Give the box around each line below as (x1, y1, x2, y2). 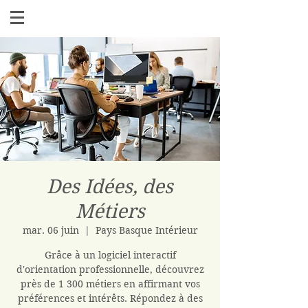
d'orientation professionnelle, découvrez (16, 263, 204, 276)
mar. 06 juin (22, 224, 79, 236)
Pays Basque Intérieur (95, 224, 198, 236)
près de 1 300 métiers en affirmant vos (20, 278, 200, 290)
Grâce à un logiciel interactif (44, 249, 176, 261)
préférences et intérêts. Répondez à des (17, 292, 203, 305)
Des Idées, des (47, 175, 173, 198)
